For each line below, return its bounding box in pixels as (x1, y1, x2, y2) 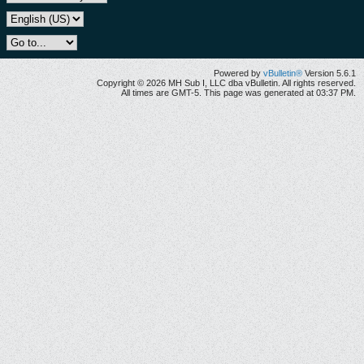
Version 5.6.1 (302, 68, 356, 78)
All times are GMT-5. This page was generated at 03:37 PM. (121, 88, 356, 97)
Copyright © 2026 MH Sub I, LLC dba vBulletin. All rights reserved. (97, 78, 356, 88)
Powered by (214, 68, 263, 78)
